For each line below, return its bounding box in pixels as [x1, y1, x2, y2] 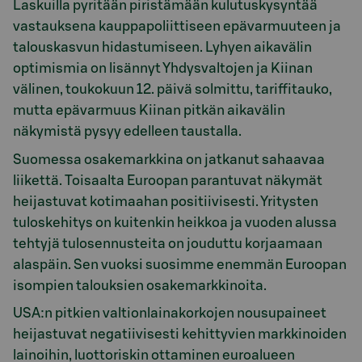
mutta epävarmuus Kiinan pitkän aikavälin [13, 103, 285, 118]
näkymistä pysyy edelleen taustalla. [13, 124, 242, 139]
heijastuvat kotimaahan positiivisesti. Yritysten [13, 194, 318, 208]
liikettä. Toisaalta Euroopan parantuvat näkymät [13, 173, 322, 187]
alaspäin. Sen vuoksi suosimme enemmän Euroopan [13, 257, 347, 271]
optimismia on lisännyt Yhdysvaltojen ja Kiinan [13, 61, 313, 76]
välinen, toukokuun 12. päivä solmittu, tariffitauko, [13, 82, 332, 97]
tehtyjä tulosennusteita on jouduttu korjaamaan [13, 236, 322, 250]
